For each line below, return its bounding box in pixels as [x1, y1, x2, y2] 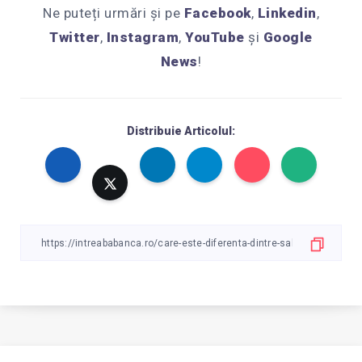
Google [263, 29, 313, 46]
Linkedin [257, 5, 317, 22]
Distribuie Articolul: [127, 124, 235, 138]
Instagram [106, 29, 179, 46]
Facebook [183, 5, 251, 22]
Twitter [49, 29, 100, 46]
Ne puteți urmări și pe [43, 5, 184, 22]
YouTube [185, 29, 245, 46]
